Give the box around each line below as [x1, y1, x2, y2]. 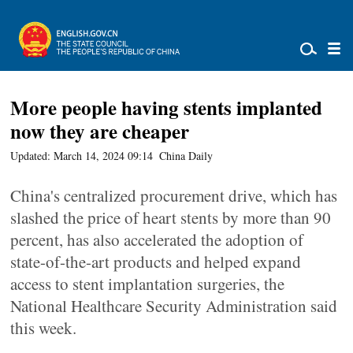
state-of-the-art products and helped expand [10, 251, 302, 273]
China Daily [159, 148, 214, 163]
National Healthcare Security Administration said [10, 295, 338, 317]
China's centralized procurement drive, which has [10, 184, 338, 206]
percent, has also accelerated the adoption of [10, 229, 304, 251]
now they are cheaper [10, 117, 190, 146]
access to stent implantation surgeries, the [10, 273, 285, 295]
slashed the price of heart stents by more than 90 [10, 206, 332, 229]
